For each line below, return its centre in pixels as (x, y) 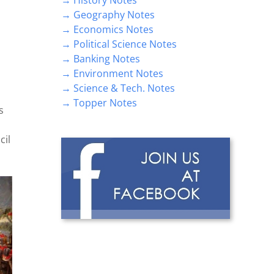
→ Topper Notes (99, 102)
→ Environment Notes (112, 73)
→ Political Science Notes (119, 44)
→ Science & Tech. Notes (118, 88)
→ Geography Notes (108, 14)
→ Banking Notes (101, 58)
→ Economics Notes (107, 29)
